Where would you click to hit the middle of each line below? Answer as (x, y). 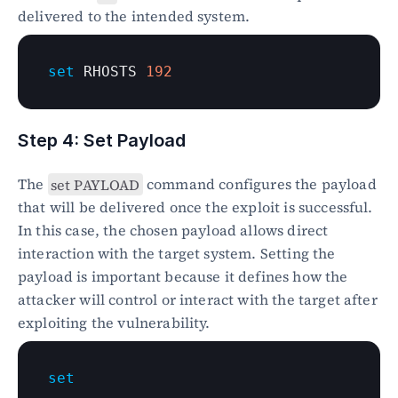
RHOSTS (110, 72)
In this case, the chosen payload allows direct (173, 231)
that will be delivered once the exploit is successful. (195, 207)
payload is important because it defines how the (183, 277)
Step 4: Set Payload (102, 141)
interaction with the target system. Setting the (177, 254)
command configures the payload (259, 184)
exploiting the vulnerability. (114, 323)
